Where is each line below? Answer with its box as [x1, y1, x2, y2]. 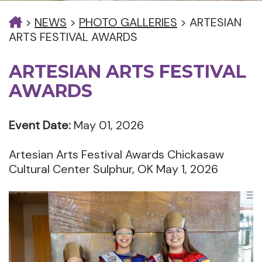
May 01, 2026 [71, 118, 144, 133]
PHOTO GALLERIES [79, 15, 177, 30]
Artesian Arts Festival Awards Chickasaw [9, 147, 224, 162]
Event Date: [9, 118, 71, 133]
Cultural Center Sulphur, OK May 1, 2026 [9, 161, 218, 177]
